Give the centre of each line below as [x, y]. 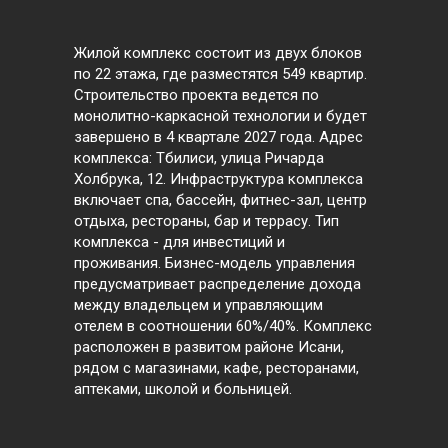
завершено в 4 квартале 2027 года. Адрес [218, 137]
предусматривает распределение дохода [217, 284]
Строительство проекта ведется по [196, 95]
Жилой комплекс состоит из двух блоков [218, 53]
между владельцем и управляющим [198, 305]
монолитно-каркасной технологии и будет [220, 116]
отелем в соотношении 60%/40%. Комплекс [223, 326]
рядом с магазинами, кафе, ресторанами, [216, 368]
